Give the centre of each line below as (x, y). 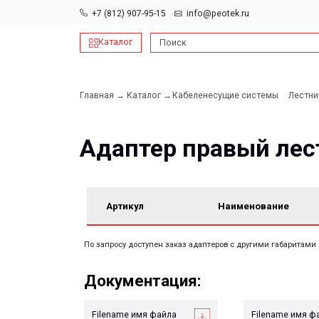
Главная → (91, 85)
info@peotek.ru (194, 12)
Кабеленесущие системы (201, 85)
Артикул (114, 187)
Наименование (231, 187)
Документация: (127, 250)
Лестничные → (285, 85)
